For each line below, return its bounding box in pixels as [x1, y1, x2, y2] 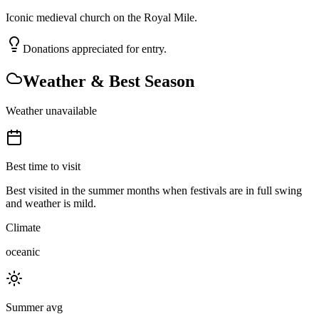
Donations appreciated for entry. [23, 42, 167, 55]
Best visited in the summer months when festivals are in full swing [6, 184, 302, 197]
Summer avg [6, 301, 63, 314]
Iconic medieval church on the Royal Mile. [6, 11, 197, 23]
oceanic [6, 246, 40, 258]
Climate [6, 221, 41, 234]
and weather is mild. [6, 197, 96, 210]
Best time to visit [6, 160, 80, 173]
